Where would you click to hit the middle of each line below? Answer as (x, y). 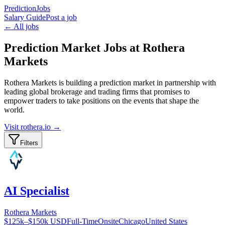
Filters (29, 143)
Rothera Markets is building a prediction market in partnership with (110, 82)
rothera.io (36, 127)
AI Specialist (37, 191)
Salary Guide (25, 17)
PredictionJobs (27, 8)
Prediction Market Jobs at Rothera (94, 47)
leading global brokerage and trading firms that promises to (97, 91)
